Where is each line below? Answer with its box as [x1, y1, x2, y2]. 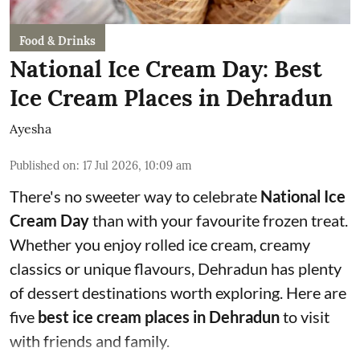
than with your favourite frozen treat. [89, 211, 348, 231]
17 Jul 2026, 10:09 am [83, 158, 192, 174]
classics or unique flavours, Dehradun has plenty [10, 259, 342, 279]
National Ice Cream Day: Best [10, 55, 322, 84]
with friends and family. [10, 331, 170, 351]
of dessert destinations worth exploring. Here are [10, 283, 346, 303]
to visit [280, 307, 329, 327]
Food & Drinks [19, 34, 96, 49]
